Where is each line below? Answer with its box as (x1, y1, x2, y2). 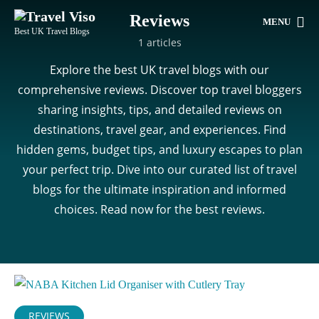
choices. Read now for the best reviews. (54, 202, 265, 217)
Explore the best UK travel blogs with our (50, 62, 269, 78)
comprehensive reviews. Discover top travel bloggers (17, 82, 302, 98)
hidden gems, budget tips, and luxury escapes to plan (16, 142, 303, 157)
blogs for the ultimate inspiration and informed (33, 182, 286, 197)
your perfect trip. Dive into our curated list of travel (22, 162, 297, 177)
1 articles (137, 36, 182, 49)
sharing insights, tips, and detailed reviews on (37, 102, 282, 117)
